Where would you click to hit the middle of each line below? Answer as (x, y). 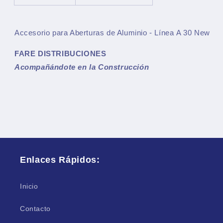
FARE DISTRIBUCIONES (60, 54)
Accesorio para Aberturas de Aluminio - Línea (94, 33)
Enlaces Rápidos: (60, 160)
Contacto (35, 209)
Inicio (29, 186)
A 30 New (192, 33)
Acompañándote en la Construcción (82, 67)
